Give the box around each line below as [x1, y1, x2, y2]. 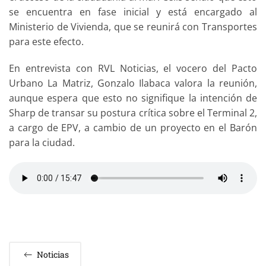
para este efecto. [9, 34, 84, 48]
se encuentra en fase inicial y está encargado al [9, 5, 257, 18]
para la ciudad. [9, 135, 75, 149]
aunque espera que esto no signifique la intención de [9, 91, 257, 104]
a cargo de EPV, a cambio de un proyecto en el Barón [9, 121, 257, 134]
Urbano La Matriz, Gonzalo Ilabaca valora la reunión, [9, 76, 257, 90]
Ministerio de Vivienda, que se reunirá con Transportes [9, 20, 257, 33]
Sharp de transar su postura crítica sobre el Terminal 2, [9, 106, 257, 119]
